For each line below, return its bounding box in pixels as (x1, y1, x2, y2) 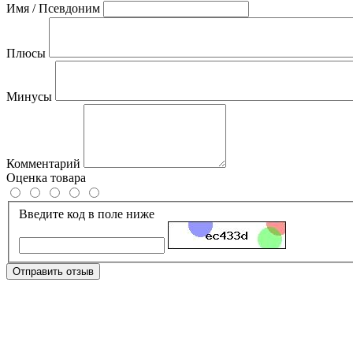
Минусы (6, 89, 52, 103)
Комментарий (6, 156, 80, 170)
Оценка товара (6, 170, 86, 184)
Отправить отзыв (13, 265, 94, 277)
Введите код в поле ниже (19, 206, 154, 221)
